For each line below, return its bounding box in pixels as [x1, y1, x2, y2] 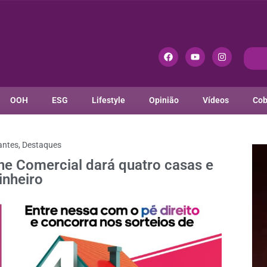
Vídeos [202, 95, 229, 106]
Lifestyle [91, 95, 125, 106]
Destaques [22, 140, 62, 151]
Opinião [148, 95, 179, 106]
